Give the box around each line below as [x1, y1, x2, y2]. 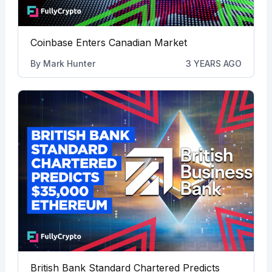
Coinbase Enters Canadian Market [30, 36, 187, 49]
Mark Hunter [42, 58, 95, 69]
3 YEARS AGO [186, 58, 242, 69]
